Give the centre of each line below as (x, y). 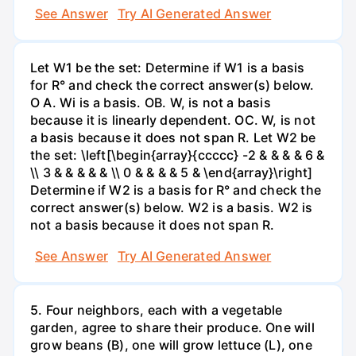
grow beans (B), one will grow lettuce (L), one (171, 345)
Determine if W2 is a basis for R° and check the (176, 190)
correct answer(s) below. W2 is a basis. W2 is (172, 207)
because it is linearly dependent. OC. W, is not (173, 120)
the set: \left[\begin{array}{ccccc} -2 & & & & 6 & (178, 155)
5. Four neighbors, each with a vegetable (157, 310)
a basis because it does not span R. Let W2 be (173, 137)
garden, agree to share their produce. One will (172, 328)
